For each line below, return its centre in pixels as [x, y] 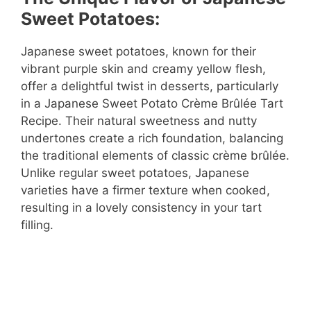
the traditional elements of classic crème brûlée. [155, 156]
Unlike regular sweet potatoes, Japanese [135, 173]
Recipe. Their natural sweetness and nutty [139, 121]
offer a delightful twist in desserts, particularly [150, 86]
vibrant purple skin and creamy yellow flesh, [143, 69]
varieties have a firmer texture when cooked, [145, 191]
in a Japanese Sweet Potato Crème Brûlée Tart [152, 104]
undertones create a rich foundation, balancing [152, 138]
